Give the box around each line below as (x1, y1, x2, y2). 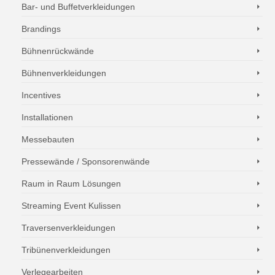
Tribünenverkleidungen (21, 245, 110, 255)
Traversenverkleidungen (21, 223, 115, 233)
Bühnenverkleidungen (21, 68, 106, 78)
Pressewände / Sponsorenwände (21, 157, 150, 166)
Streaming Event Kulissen (21, 201, 121, 211)
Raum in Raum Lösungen (21, 179, 121, 188)
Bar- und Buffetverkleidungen (21, 2, 135, 12)
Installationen (21, 112, 73, 122)
